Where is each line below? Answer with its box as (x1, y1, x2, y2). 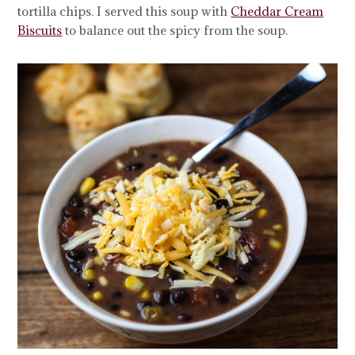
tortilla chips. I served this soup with (17, 3, 231, 20)
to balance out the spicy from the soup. (62, 22, 288, 39)
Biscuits (17, 22, 63, 39)
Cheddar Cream (231, 3, 324, 20)
